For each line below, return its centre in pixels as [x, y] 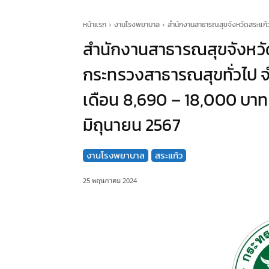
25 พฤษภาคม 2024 [110, 180]
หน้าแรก [95, 24]
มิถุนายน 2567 [132, 125]
